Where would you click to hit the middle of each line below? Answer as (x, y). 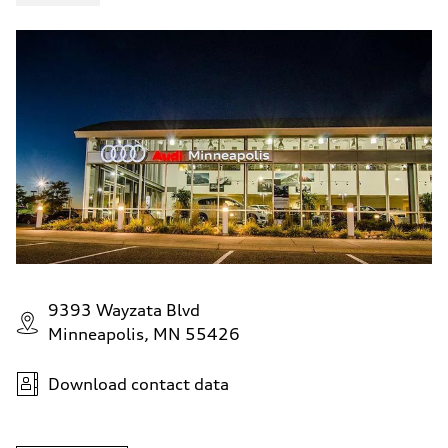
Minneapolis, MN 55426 (144, 333)
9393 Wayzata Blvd (124, 309)
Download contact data (138, 383)
